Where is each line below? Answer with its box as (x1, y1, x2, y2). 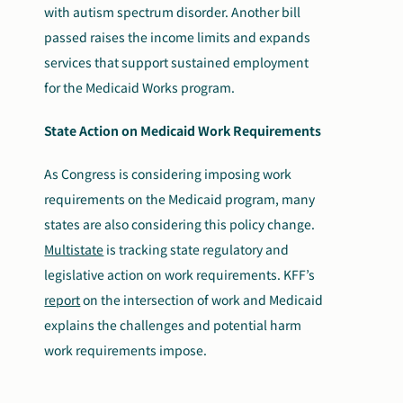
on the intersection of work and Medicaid (80, 291, 324, 309)
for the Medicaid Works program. (44, 78, 238, 97)
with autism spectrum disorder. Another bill (44, 3, 301, 22)
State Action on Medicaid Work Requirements (44, 121, 322, 140)
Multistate (44, 240, 104, 259)
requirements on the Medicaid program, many (44, 190, 316, 209)
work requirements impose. (44, 341, 213, 360)
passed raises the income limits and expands (44, 28, 311, 47)
